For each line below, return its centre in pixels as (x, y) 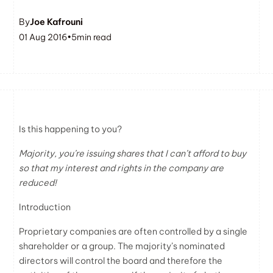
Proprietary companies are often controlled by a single (133, 231)
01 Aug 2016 (43, 37)
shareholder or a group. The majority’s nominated (122, 246)
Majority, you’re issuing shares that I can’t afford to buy (133, 153)
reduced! (38, 183)
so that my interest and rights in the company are (122, 168)
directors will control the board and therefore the (121, 261)
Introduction (45, 207)
